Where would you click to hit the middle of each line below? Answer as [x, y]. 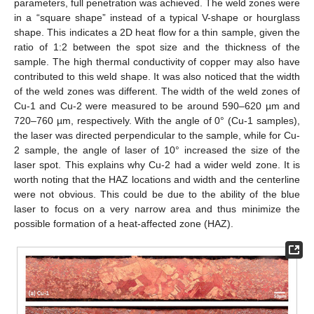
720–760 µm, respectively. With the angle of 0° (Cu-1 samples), [157, 121]
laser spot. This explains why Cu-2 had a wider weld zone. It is [157, 165]
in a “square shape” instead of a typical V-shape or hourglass [157, 18]
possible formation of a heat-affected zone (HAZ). [124, 224]
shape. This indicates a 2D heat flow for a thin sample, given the [157, 33]
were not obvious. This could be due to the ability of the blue [157, 194]
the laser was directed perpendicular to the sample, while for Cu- [157, 136]
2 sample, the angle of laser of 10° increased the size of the [157, 150]
